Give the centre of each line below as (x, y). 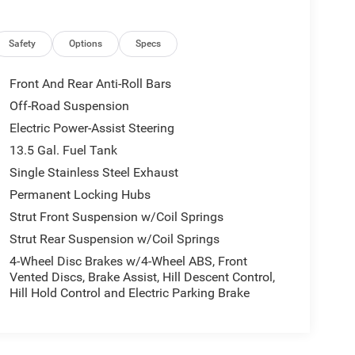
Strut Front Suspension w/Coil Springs (116, 217)
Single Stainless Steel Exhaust (94, 173)
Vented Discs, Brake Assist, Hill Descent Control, (142, 277)
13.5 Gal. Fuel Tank (63, 151)
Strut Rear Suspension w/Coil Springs (114, 239)
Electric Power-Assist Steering (92, 128)
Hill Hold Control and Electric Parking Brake (129, 293)
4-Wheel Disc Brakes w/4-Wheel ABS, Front (128, 261)
